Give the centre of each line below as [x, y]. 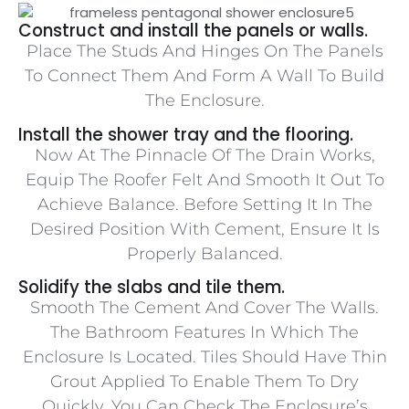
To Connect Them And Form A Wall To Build [204, 76]
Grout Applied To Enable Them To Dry [204, 382]
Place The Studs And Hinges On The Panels [204, 52]
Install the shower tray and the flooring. [186, 134]
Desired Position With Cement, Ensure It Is [204, 229]
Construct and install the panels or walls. [193, 31]
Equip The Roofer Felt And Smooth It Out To [204, 179]
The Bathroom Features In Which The [204, 333]
